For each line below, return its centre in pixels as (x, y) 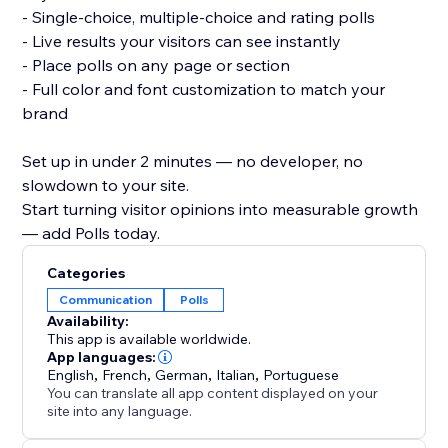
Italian (236, 375)
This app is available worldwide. (149, 339)
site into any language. (120, 411)
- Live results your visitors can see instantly (182, 41)
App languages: (102, 357)
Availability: (88, 321)
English (71, 375)
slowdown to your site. (106, 185)
